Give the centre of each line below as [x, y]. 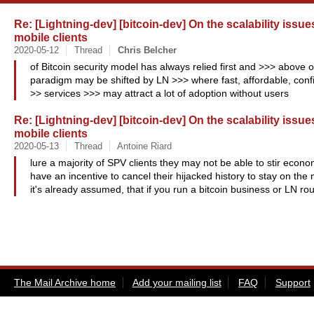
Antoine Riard [144, 146]
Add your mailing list [177, 282]
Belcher [160, 50]
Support [293, 282]
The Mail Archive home [65, 282]
